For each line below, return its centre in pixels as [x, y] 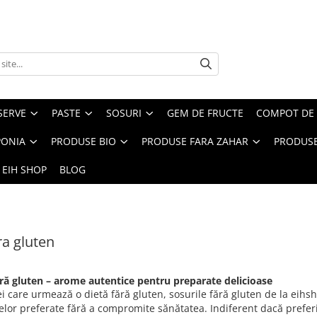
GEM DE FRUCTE [205, 113]
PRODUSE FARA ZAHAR [195, 141]
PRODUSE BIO [83, 141]
